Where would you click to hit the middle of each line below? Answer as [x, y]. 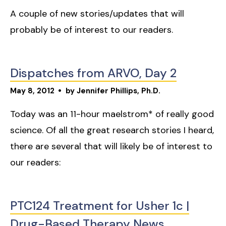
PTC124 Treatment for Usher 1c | [100, 206]
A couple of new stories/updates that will [97, 14]
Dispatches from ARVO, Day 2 [93, 73]
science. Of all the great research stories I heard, [112, 130]
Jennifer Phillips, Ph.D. [119, 91]
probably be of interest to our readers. [92, 30]
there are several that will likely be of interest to [111, 147]
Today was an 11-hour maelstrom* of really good [112, 114]
